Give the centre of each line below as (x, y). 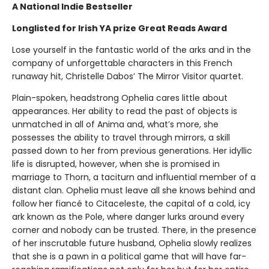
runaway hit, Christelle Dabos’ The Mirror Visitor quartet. (128, 76)
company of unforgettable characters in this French (122, 63)
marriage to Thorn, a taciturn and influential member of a (134, 177)
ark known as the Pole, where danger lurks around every (128, 216)
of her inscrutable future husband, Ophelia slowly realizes (132, 243)
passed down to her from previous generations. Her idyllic (132, 150)
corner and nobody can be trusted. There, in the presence (134, 230)
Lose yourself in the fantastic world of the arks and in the (131, 50)
